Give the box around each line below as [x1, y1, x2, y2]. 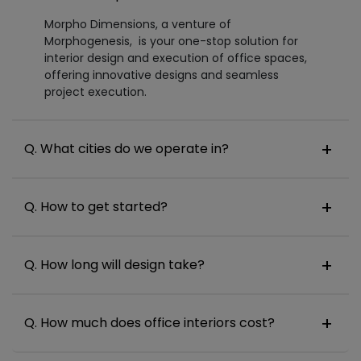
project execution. [44, 83, 147, 100]
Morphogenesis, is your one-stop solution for [44, 32, 298, 49]
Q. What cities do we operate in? [24, 139, 229, 158]
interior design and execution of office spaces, [44, 49, 307, 66]
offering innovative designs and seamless [44, 66, 279, 83]
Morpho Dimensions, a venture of [44, 15, 231, 32]
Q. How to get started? [24, 197, 168, 216]
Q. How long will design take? [24, 255, 205, 274]
